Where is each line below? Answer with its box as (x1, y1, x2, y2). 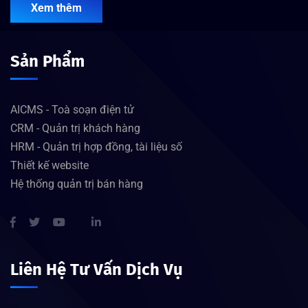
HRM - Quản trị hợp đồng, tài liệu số (10, 140, 182, 153)
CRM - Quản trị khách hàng (10, 121, 140, 135)
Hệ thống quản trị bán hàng (10, 177, 143, 190)
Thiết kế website (10, 158, 89, 172)
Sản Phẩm (10, 51, 85, 71)
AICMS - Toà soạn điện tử (10, 102, 134, 116)
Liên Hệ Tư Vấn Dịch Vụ (10, 259, 183, 279)
